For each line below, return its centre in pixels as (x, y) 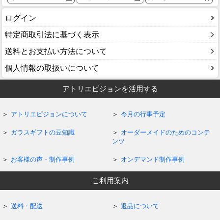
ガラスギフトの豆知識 (43, 133)
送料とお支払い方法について (56, 51)
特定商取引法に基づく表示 (52, 34)
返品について (140, 206)
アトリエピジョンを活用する (110, 88)
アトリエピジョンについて (49, 114)
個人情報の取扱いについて (52, 68)
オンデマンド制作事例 (152, 160)
